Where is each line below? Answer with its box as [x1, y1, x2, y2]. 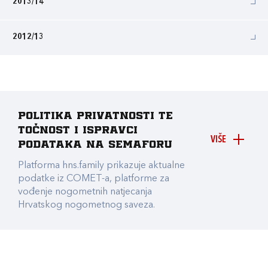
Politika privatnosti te [18, 111, 173, 121]
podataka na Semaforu [18, 140, 172, 150]
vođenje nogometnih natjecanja [18, 187, 152, 197]
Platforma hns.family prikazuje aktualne [18, 161, 185, 170]
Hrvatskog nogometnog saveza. [18, 200, 155, 210]
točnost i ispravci [18, 126, 138, 135]
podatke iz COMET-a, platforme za [18, 174, 169, 184]
